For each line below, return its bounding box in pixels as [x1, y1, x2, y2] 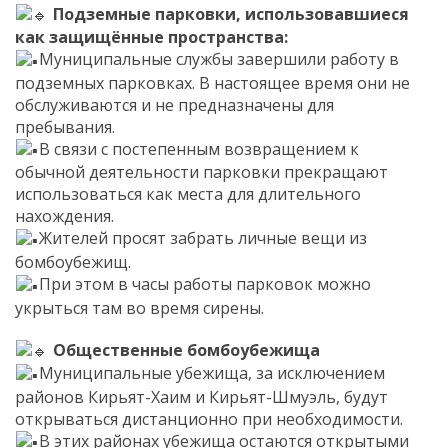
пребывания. [15, 115, 115, 138]
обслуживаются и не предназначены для [15, 93, 334, 116]
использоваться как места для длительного [15, 183, 361, 206]
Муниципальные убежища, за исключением [39, 362, 386, 385]
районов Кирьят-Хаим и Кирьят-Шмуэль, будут [15, 385, 388, 408]
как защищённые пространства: [15, 26, 288, 49]
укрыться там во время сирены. [15, 296, 264, 319]
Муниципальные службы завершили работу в [39, 48, 400, 71]
